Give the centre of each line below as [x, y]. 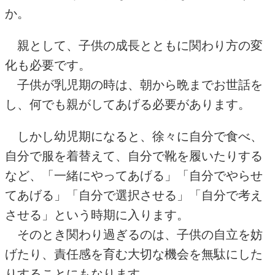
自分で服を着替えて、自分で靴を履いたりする [134, 156]
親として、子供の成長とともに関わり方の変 [134, 45]
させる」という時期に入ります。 [97, 215]
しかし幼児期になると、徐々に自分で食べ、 [134, 136]
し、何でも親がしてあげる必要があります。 [128, 104]
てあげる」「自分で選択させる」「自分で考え [134, 195]
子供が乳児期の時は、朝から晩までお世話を [134, 84]
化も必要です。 [48, 65]
